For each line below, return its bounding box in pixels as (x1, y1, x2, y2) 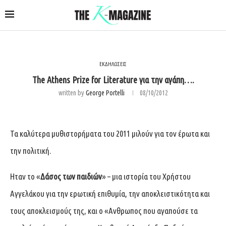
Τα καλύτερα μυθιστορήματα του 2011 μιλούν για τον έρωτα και (10, 128, 210, 138)
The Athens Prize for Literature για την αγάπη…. (32, 74, 194, 85)
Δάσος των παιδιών (40, 171, 102, 181)
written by (58, 88, 86, 97)
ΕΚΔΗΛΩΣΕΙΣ (99, 61, 127, 67)
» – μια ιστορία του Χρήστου (102, 171, 191, 181)
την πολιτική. (10, 145, 51, 155)
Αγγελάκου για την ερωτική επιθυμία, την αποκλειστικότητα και (10, 188, 210, 198)
